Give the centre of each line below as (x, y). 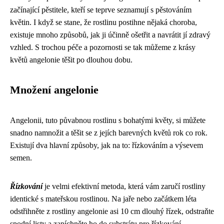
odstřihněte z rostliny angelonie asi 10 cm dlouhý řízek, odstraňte (112, 211)
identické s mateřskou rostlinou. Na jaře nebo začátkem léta (103, 199)
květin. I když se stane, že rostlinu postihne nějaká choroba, (103, 22)
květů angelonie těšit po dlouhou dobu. (71, 60)
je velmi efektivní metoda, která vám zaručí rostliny (124, 186)
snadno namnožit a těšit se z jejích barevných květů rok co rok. (109, 133)
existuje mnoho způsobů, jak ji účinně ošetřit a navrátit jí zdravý (110, 35)
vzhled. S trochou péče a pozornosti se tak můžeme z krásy (103, 47)
